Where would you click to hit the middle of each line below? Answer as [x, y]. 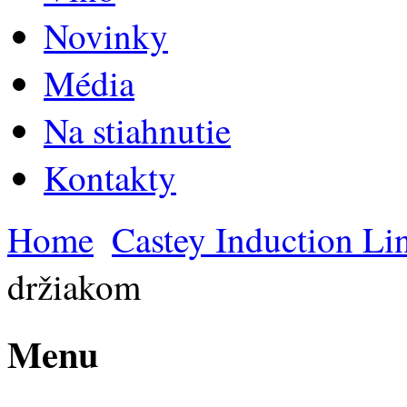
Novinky [106, 35]
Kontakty [110, 177]
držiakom [74, 286]
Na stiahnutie [137, 129]
